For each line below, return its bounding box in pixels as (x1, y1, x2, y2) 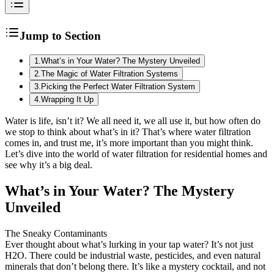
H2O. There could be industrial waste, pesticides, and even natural (5, 250, 261, 261)
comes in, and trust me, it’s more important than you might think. (5, 138, 253, 149)
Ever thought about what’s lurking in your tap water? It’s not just (5, 239, 253, 250)
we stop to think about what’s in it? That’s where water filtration (5, 127, 251, 138)
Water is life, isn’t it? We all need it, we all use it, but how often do (5, 116, 261, 127)
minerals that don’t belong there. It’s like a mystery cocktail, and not (5, 261, 265, 272)
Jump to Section (20, 29, 101, 43)
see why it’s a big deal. (5, 160, 92, 171)
